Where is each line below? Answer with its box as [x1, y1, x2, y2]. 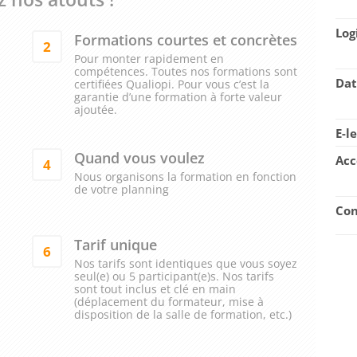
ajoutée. [74, 102, 118, 118]
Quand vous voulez [74, 147, 206, 168]
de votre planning [74, 182, 170, 198]
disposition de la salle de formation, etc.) [74, 307, 292, 323]
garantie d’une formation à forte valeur [74, 89, 283, 105]
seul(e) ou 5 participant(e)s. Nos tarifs [74, 269, 275, 284]
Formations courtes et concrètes [74, 29, 298, 50]
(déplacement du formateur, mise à [74, 294, 265, 310]
